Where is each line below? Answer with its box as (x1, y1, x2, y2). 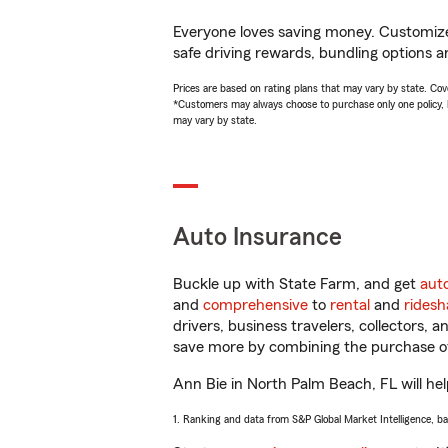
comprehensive (203, 297, 308, 313)
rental (330, 297, 370, 313)
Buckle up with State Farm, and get (173, 276, 420, 292)
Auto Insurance (173, 225, 342, 250)
